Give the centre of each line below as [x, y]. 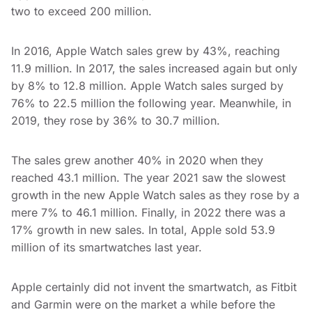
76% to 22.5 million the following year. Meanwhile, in [151, 103]
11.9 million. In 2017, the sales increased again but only [154, 69]
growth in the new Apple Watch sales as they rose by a [155, 195]
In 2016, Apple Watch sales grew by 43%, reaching [146, 51]
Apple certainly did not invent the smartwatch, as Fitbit [154, 287]
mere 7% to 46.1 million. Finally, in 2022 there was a [148, 213]
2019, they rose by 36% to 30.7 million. [117, 121]
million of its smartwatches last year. [107, 248]
